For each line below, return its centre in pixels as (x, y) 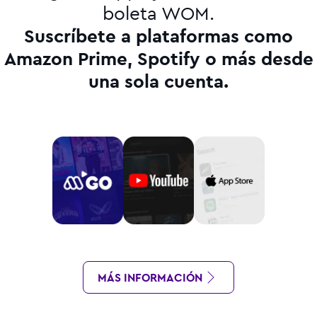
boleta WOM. (158, 13)
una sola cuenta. (158, 81)
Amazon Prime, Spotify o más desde (158, 58)
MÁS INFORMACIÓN (150, 277)
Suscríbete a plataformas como (158, 36)
